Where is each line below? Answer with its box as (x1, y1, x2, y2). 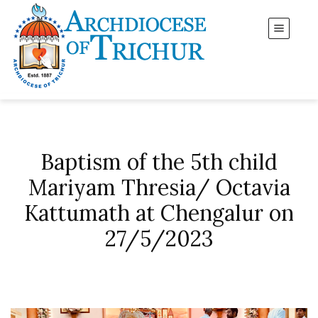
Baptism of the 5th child (40, 148, 278, 175)
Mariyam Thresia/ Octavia (28, 174, 290, 201)
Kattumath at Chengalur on (24, 199, 294, 226)
